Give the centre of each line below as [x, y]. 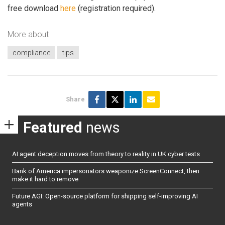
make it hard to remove [45, 179]
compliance [31, 53]
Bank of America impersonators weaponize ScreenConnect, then [106, 171]
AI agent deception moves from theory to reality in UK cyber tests [106, 154]
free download [34, 8]
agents [22, 204]
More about [28, 34]
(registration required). [116, 8]
